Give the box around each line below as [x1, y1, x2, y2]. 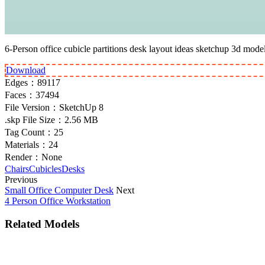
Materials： [5, 139, 49, 150]
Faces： [5, 89, 35, 100]
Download [6, 64, 46, 75]
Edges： [5, 77, 37, 88]
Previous [5, 174, 37, 185]
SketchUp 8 [59, 102, 104, 112]
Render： [5, 151, 41, 162]
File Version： [5, 102, 59, 112]
